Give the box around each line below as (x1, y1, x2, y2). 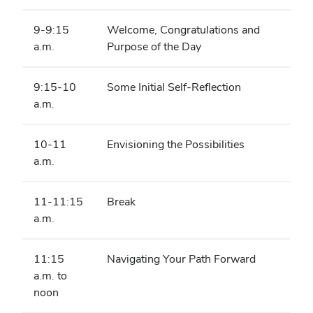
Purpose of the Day (107, 38, 201, 54)
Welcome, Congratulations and (107, 22, 260, 37)
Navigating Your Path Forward (107, 251, 256, 266)
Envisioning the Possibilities (107, 136, 245, 152)
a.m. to (34, 268, 67, 283)
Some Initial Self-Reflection (107, 79, 241, 94)
